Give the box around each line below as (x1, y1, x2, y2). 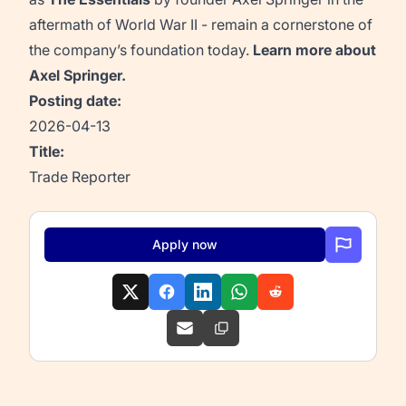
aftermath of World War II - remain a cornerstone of (29, 15, 372, 34)
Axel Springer (29, 66, 121, 84)
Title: (29, 142, 64, 160)
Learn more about (253, 41, 376, 59)
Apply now (152, 237, 217, 252)
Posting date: (29, 92, 121, 110)
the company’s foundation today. (29, 41, 249, 59)
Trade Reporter (29, 168, 130, 186)
